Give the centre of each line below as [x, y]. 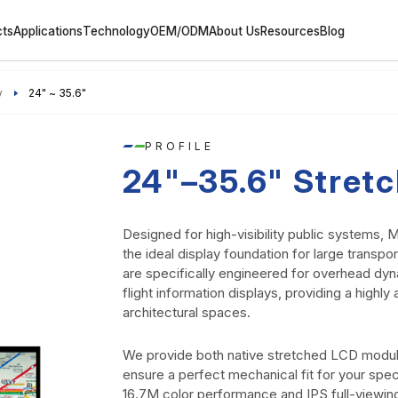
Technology [117, 31]
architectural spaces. [186, 312]
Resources [291, 31]
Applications [48, 31]
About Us [235, 31]
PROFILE [180, 147]
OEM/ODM [180, 31]
